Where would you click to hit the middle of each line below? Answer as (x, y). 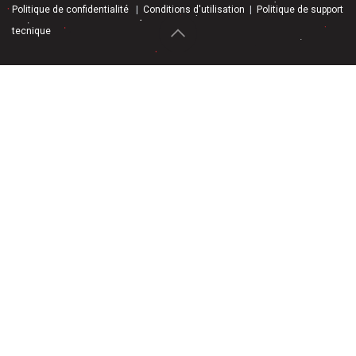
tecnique (31, 31)
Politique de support (300, 10)
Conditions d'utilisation (194, 10)
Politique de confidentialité (70, 10)
